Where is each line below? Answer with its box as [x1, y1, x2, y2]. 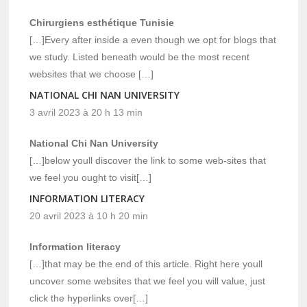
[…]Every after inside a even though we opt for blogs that [29, 34, 277, 46]
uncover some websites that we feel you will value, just [29, 275, 266, 287]
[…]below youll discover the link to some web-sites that [29, 155, 267, 167]
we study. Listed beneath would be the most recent [29, 51, 250, 63]
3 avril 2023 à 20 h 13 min [29, 107, 143, 119]
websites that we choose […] [29, 69, 154, 80]
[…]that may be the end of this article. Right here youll [29, 258, 263, 270]
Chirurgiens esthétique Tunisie [29, 17, 175, 29]
